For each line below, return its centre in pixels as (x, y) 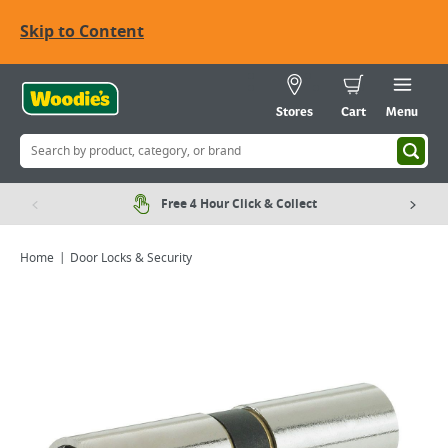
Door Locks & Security (131, 258)
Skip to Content (82, 32)
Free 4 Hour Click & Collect (239, 204)
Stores (294, 113)
